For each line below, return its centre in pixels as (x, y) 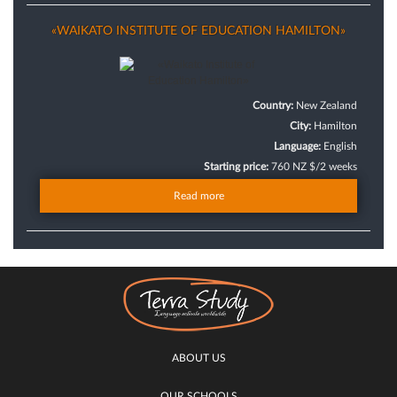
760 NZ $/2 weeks (314, 166)
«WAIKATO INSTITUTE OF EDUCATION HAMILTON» (198, 31)
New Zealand (327, 105)
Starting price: (237, 166)
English (340, 146)
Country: (274, 105)
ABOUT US (198, 358)
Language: (299, 146)
